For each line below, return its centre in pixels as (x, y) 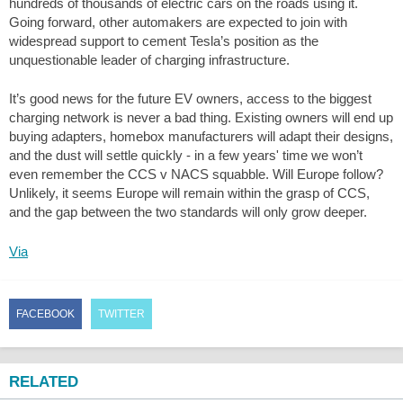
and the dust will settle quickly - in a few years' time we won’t (186, 156)
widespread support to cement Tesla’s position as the (164, 40)
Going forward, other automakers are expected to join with (178, 22)
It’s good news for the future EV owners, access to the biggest (190, 99)
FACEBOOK (45, 314)
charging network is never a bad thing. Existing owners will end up (201, 118)
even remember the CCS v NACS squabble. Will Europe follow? (196, 175)
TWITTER (121, 314)
